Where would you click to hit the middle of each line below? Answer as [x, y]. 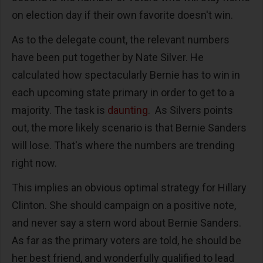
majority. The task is [60, 110]
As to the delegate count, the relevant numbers [121, 40]
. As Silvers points [190, 110]
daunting [128, 110]
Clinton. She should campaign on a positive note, [124, 205]
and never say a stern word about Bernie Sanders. [127, 223]
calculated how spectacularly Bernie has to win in [126, 75]
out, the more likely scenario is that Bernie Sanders [129, 128]
